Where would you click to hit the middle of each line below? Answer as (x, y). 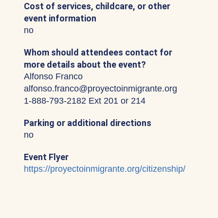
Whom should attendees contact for (98, 52)
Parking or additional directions (88, 123)
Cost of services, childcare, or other (97, 6)
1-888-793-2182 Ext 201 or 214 (85, 101)
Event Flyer (46, 157)
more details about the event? (85, 64)
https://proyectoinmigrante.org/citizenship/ (105, 169)
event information (60, 18)
